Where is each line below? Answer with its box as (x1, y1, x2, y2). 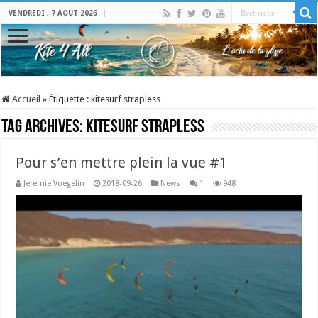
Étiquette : (49, 93, 92, 104)
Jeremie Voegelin (23, 178, 85, 188)
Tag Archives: (1, 117, 87, 137)
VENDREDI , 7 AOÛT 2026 (9, 9, 98, 17)
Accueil (10, 93, 41, 104)
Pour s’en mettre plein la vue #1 (16, 153, 228, 171)
